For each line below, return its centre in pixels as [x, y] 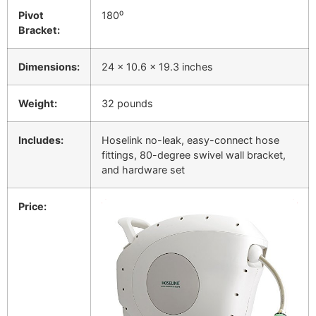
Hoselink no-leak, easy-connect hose [190, 140]
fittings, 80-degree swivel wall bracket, [194, 154]
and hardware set [143, 169]
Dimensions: [49, 66]
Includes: [41, 140]
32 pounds [127, 103]
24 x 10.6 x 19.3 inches [157, 66]
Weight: [38, 103]
